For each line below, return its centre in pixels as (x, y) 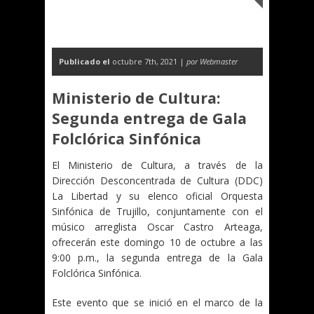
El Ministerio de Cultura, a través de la (157, 165)
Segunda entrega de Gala (149, 118)
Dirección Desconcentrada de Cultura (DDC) (157, 180)
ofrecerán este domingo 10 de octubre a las (157, 242)
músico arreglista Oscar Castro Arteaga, (157, 227)
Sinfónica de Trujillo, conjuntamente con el (157, 211)
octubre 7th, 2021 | (148, 61)
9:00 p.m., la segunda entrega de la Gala (157, 258)
